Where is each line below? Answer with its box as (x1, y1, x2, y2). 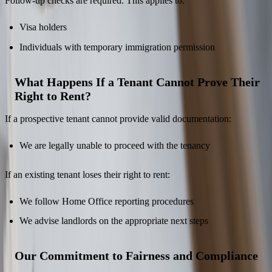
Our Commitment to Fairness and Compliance (15, 249, 258, 263)
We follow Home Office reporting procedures (19, 195, 194, 206)
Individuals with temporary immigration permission (19, 41, 215, 52)
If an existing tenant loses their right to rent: (5, 169, 170, 180)
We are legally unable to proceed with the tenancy (19, 140, 210, 151)
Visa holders (19, 21, 67, 32)
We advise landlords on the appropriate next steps (19, 216, 208, 226)
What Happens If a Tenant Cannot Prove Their (15, 75, 260, 89)
